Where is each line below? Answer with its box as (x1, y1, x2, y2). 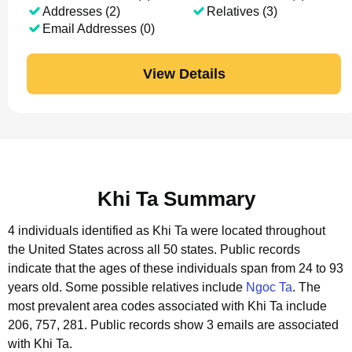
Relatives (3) (206, 5, 277, 18)
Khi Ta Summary (97, 187, 255, 211)
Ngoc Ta (246, 280, 292, 294)
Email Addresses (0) (42, 22, 155, 35)
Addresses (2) (42, 5, 120, 18)
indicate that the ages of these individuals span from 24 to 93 (8, 262, 343, 275)
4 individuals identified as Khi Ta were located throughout (8, 224, 325, 237)
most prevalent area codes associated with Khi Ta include (8, 299, 327, 313)
